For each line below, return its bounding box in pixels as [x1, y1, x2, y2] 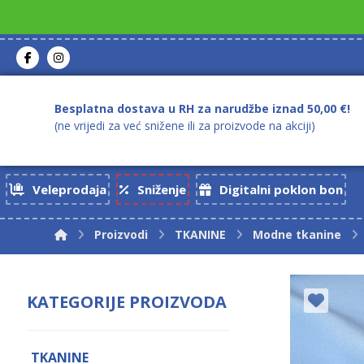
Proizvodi [94, 227, 149, 242]
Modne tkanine [253, 227, 342, 242]
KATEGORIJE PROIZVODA [27, 291, 227, 313]
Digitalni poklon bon [219, 181, 343, 197]
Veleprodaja [32, 181, 106, 197]
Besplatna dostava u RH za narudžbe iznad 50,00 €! [54, 101, 351, 116]
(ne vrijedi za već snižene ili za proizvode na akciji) [54, 118, 316, 133]
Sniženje [136, 181, 186, 197]
